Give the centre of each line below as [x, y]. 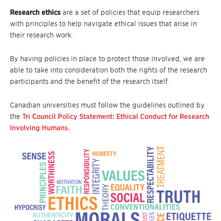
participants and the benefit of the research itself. [89, 81]
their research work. [41, 35]
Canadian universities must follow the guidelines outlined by [107, 105]
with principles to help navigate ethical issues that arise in [103, 24]
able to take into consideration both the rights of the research [109, 70]
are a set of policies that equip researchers [130, 12]
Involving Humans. [40, 128]
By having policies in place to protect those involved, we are [107, 59]
